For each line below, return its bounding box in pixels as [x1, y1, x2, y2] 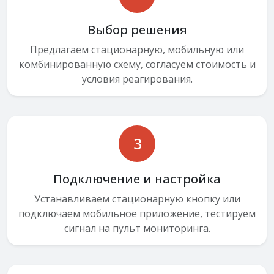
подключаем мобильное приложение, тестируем [18, 206, 256, 220]
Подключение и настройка [53, 170, 221, 187]
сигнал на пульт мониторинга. [64, 221, 210, 235]
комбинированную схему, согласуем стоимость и [18, 57, 256, 71]
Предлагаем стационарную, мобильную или [30, 42, 244, 56]
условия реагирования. [81, 72, 193, 86]
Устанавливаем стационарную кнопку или [34, 191, 240, 206]
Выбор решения [87, 21, 187, 38]
